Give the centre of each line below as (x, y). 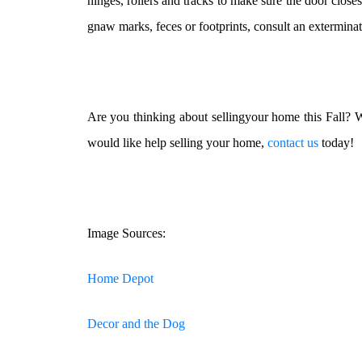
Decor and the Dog (136, 324)
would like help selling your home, (177, 143)
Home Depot (120, 279)
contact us (293, 143)
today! (336, 143)
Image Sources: (126, 234)
